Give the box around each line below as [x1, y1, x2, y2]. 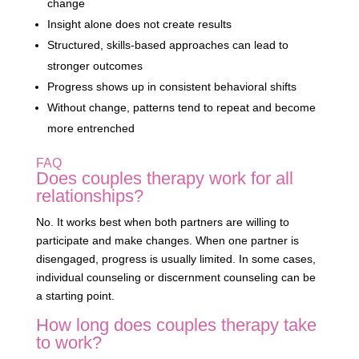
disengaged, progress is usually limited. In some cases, [35, 252, 316, 266]
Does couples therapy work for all [35, 168, 293, 189]
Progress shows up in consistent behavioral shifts [46, 80, 296, 94]
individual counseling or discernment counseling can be [35, 271, 316, 284]
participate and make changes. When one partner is [35, 234, 299, 248]
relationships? [35, 186, 143, 207]
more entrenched [46, 122, 135, 135]
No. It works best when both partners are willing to [35, 216, 289, 229]
